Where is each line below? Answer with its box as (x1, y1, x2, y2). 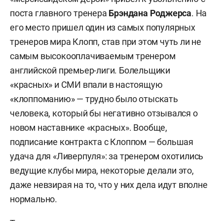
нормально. (10, 194, 58, 204)
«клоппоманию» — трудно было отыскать (10, 94, 178, 104)
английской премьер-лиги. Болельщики (10, 65, 170, 75)
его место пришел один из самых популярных (10, 22, 195, 33)
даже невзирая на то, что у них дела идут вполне (10, 180, 208, 190)
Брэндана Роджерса (109, 8, 192, 18)
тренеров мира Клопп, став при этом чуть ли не (10, 37, 201, 47)
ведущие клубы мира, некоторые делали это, (10, 165, 194, 176)
